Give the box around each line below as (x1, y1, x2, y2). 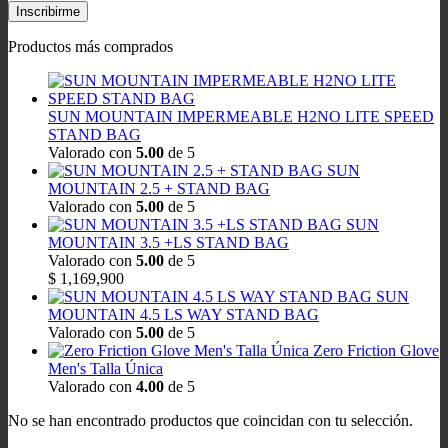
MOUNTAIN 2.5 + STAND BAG (48, 180, 270, 197)
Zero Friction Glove (313, 342, 439, 359)
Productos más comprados (8, 38, 173, 55)
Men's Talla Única (48, 360, 163, 377)
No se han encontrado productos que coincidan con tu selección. (8, 412, 413, 429)
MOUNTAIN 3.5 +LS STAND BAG (48, 234, 289, 251)
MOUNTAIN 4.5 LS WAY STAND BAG (48, 306, 319, 323)
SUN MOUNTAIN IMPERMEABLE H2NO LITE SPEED (48, 108, 434, 125)
